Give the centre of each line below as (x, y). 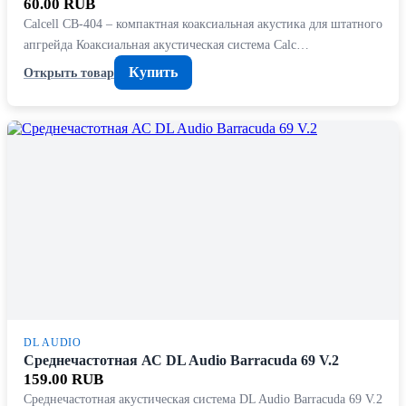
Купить (153, 72)
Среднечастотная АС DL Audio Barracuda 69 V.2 (181, 361)
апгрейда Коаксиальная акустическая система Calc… (166, 45)
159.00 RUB (63, 380)
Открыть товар (69, 72)
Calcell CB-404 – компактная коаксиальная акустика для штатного (203, 24)
